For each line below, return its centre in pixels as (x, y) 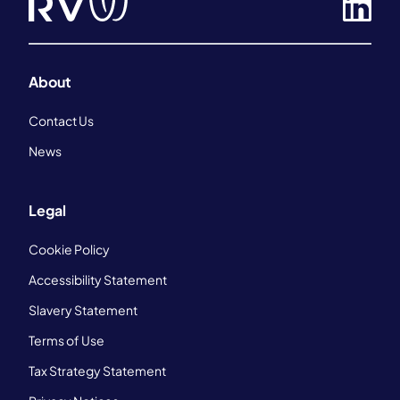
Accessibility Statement (98, 279)
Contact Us (61, 121)
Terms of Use (67, 340)
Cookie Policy (69, 249)
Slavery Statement (83, 310)
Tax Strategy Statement (97, 371)
